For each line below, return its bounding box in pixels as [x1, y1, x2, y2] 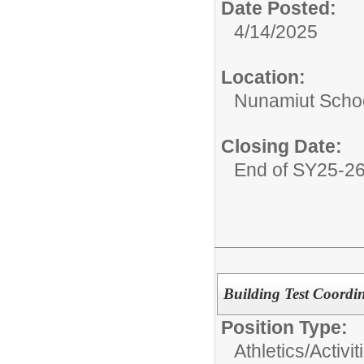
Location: [221, 67, 305, 89]
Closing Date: [221, 136, 342, 158]
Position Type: [221, 317, 348, 338]
